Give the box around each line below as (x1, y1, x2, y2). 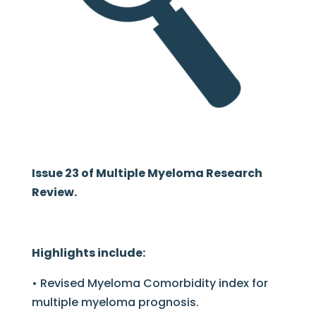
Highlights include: (31, 245, 145, 262)
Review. (31, 184, 77, 201)
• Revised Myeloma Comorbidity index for (31, 275, 268, 292)
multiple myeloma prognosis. (31, 294, 199, 311)
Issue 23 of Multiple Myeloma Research (31, 165, 262, 182)
